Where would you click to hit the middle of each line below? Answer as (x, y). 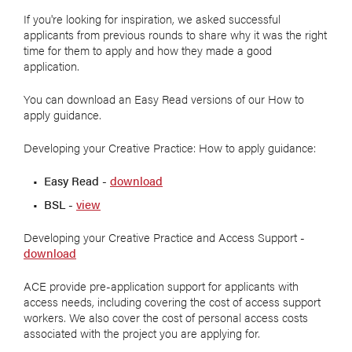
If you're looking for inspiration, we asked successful (152, 19)
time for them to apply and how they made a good (148, 50)
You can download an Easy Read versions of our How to (164, 99)
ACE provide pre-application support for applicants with (161, 286)
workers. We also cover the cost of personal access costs (166, 317)
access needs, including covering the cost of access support (172, 302)
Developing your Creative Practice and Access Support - (166, 237)
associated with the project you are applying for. (142, 333)
